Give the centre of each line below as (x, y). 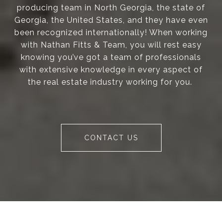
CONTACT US (111, 138)
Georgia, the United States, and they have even (111, 20)
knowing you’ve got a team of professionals (111, 57)
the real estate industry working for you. (111, 82)
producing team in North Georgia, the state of (111, 8)
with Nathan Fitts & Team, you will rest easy (111, 45)
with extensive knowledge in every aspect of (111, 70)
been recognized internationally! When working (111, 33)
